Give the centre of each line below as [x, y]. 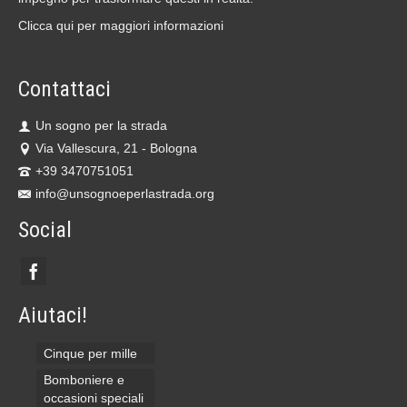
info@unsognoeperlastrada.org [125, 194]
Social [45, 230]
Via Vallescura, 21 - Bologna [116, 148]
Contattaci [65, 89]
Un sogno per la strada [101, 125]
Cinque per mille [90, 354]
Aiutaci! [53, 316]
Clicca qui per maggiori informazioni [121, 25]
